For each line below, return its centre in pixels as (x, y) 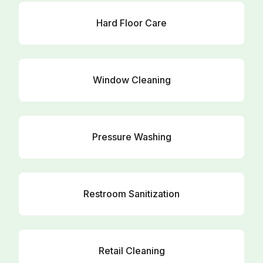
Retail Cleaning (131, 251)
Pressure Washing (131, 137)
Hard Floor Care (131, 23)
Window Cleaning (131, 80)
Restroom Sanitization (131, 194)
